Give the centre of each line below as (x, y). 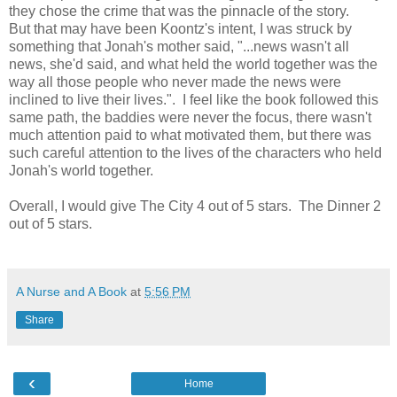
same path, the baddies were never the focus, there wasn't (190, 118)
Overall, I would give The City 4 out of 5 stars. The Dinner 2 (195, 206)
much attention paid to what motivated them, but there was (190, 136)
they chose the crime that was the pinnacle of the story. (179, 12)
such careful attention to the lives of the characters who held (195, 153)
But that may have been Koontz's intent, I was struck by (180, 29)
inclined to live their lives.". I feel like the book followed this (194, 100)
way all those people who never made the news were (175, 82)
